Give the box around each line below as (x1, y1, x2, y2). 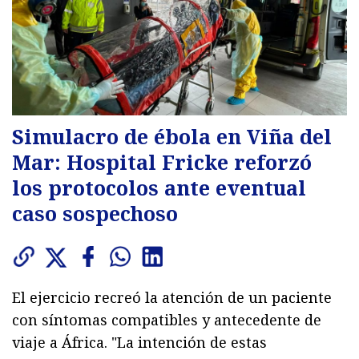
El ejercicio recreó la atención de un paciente (12, 287, 332, 307)
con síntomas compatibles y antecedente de (12, 309, 321, 329)
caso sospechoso (12, 199, 178, 227)
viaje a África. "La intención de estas (12, 332, 267, 352)
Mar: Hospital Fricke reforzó (12, 147, 312, 175)
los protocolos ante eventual (12, 173, 306, 201)
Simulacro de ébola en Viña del (12, 122, 332, 150)
